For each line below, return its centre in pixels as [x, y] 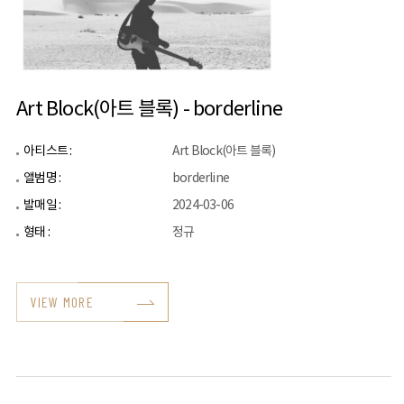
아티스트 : [48, 151]
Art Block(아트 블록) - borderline [150, 110]
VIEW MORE [62, 302]
